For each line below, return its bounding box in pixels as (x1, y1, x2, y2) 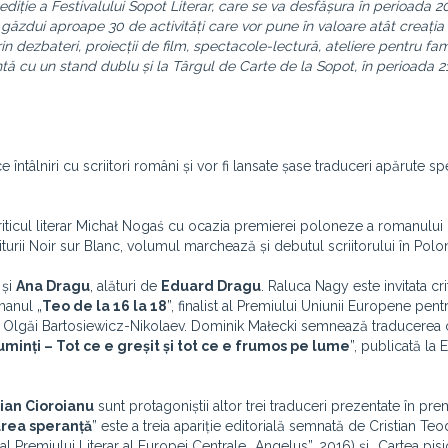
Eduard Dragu (161, 278, 261, 294)
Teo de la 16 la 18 (42, 298, 167, 314)
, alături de (90, 278, 161, 294)
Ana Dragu (16, 278, 90, 294)
